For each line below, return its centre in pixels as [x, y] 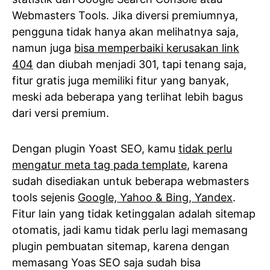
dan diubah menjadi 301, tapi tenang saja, [140, 64]
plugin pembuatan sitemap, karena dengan [121, 246]
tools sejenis [45, 198]
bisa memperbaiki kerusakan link [157, 48]
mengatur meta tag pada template [99, 165]
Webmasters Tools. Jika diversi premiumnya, [125, 16]
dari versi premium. [61, 113]
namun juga [43, 48]
